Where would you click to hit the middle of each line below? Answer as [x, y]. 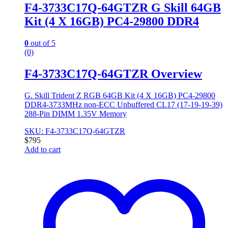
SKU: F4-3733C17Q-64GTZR [75, 131]
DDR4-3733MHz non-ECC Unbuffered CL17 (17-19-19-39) [123, 104]
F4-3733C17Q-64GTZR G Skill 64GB [123, 8]
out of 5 [42, 43]
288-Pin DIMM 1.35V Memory [76, 113]
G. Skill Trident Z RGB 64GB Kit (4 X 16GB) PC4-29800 [120, 95]
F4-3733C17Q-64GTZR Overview [113, 74]
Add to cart [42, 149]
